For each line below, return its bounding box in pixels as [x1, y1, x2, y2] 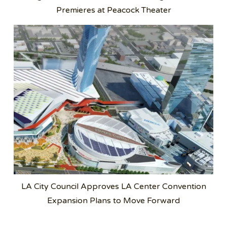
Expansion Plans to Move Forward [47, 195, 180, 206]
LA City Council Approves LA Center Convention [21, 181, 206, 192]
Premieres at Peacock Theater [56, 5, 171, 15]
